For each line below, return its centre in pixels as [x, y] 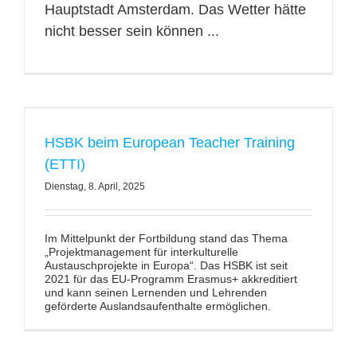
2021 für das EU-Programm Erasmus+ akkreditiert [171, 279]
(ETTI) [65, 164]
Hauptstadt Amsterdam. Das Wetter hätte [175, 10]
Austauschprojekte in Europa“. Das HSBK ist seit [166, 265]
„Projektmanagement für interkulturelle [141, 252]
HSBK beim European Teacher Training [169, 143]
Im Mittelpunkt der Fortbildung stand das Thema [166, 238]
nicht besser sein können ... [131, 31]
